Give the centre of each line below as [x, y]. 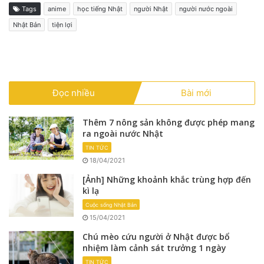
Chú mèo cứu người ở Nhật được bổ [156, 237]
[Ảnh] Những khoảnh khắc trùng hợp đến [167, 180]
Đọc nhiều [74, 93]
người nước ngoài [206, 9]
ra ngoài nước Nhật [123, 134]
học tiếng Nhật [100, 9]
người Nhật [151, 9]
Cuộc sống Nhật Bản [111, 205]
